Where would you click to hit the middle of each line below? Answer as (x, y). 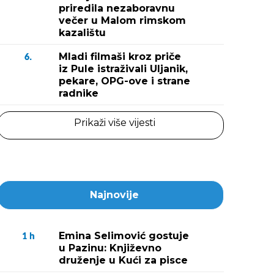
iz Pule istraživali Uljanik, (123, 69)
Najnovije (114, 195)
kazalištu (82, 33)
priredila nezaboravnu (117, 8)
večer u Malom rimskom (122, 20)
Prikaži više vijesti (114, 123)
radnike (79, 93)
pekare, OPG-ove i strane (124, 81)
